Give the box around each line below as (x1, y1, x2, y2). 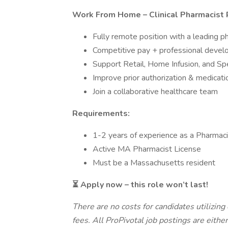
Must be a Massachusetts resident (93, 157, 215, 168)
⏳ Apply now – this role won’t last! (72, 179, 208, 190)
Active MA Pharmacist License (93, 144, 201, 155)
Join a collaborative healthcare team (93, 86, 218, 97)
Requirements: (72, 108, 130, 119)
